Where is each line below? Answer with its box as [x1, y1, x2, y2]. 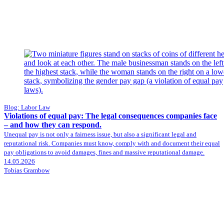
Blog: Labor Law [4, 103, 50, 111]
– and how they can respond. [4, 120, 101, 129]
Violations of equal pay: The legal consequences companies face [4, 111, 217, 120]
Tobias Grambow [4, 166, 49, 174]
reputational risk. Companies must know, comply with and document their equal [4, 139, 220, 147]
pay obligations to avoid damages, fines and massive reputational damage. [4, 148, 204, 156]
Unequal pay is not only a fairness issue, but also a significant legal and [4, 130, 196, 138]
